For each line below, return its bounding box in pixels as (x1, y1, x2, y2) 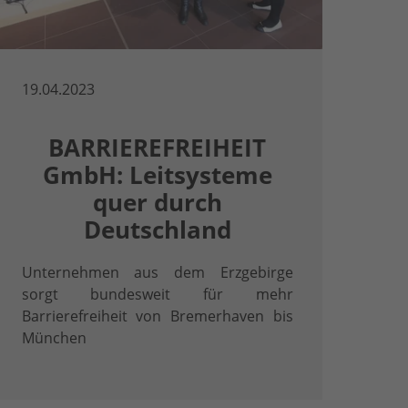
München (21, 328, 87, 349)
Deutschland (83, 214, 231, 247)
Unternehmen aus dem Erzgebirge (21, 262, 293, 283)
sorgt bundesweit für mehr (21, 284, 293, 305)
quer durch (92, 187, 222, 219)
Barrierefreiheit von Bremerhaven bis (21, 306, 293, 327)
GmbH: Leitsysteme (42, 159, 272, 192)
